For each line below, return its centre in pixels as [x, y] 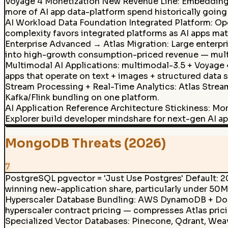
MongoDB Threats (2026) [85, 144]
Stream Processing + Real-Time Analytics [90, 87]
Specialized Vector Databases [66, 221]
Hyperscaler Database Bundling [69, 199]
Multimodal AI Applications [61, 66]
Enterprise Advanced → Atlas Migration [86, 44]
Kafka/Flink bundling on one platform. [82, 98]
